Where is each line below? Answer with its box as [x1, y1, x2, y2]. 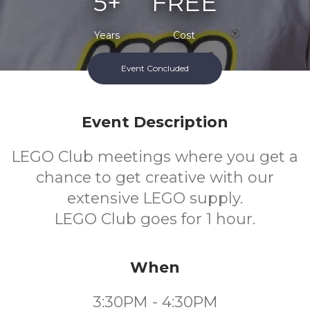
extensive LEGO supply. [67, 189, 243, 208]
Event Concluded [121, 63, 189, 73]
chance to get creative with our [36, 168, 274, 187]
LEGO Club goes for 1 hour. [55, 210, 255, 228]
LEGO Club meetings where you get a [12, 147, 298, 166]
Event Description [82, 113, 228, 131]
